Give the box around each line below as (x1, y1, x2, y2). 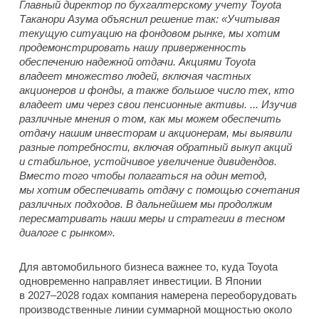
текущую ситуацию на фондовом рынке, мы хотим (19, 26, 280, 39)
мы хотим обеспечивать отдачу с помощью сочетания (19, 183, 300, 196)
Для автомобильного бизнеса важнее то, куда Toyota (19, 260, 278, 273)
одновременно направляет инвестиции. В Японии (19, 274, 261, 287)
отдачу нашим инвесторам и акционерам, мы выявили (19, 126, 292, 139)
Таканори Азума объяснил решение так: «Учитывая (19, 12, 280, 25)
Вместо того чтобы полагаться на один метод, (19, 169, 267, 182)
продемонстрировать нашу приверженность (19, 41, 246, 53)
